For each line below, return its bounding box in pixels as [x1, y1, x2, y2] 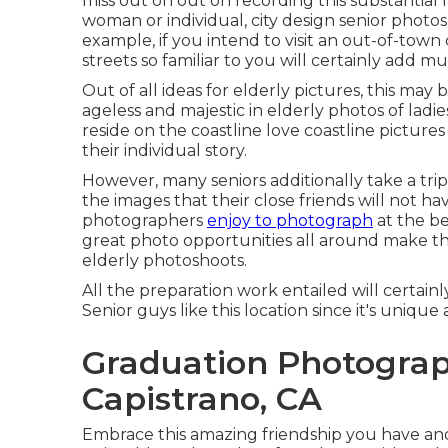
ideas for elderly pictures [162, 81, 360, 100]
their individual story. [82, 141, 247, 160]
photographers [82, 211, 207, 230]
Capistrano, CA [82, 379, 322, 418]
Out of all [82, 81, 162, 100]
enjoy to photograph [207, 211, 373, 230]
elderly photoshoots [82, 251, 244, 270]
